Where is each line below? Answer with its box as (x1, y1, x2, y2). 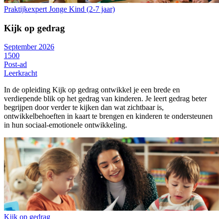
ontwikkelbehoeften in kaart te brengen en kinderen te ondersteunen (4, 112, 213, 121)
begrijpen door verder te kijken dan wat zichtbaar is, (4, 103, 164, 112)
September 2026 (4, 43, 54, 51)
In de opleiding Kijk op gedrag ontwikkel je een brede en (4, 86, 180, 94)
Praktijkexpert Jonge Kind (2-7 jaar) (4, 4, 115, 13)
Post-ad (4, 60, 27, 69)
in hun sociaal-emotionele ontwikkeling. (4, 121, 127, 130)
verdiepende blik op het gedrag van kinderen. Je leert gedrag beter (4, 94, 207, 103)
